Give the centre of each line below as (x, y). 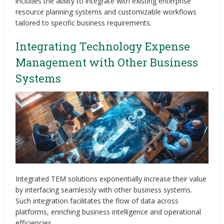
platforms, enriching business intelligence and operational (108, 212)
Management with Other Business (107, 62)
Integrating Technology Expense (103, 46)
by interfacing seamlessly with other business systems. (104, 190)
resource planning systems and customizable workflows (106, 11)
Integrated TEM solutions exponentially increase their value (111, 179)
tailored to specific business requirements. (84, 22)
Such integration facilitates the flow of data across (97, 201)
